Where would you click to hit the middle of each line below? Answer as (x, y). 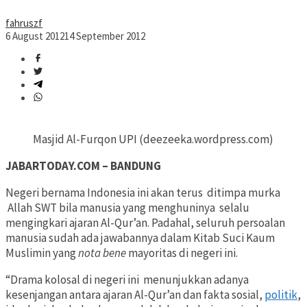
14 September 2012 (105, 36)
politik (281, 295)
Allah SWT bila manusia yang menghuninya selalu (127, 208)
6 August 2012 (35, 36)
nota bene (102, 253)
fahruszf (24, 23)
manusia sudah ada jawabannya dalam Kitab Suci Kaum (140, 238)
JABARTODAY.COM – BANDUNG (83, 166)
